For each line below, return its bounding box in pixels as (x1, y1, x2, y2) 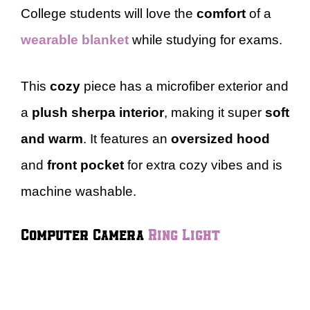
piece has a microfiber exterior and (80, 78, 289, 93)
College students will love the (21, 6, 197, 21)
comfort (197, 6, 246, 21)
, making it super (164, 104, 265, 120)
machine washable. (21, 183, 136, 199)
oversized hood (171, 131, 270, 146)
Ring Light (148, 224, 220, 244)
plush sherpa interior (32, 104, 164, 120)
